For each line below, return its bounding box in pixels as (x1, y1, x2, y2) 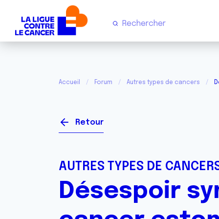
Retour (75, 118, 104, 127)
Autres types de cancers (127, 80, 200, 86)
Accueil (59, 80, 80, 86)
